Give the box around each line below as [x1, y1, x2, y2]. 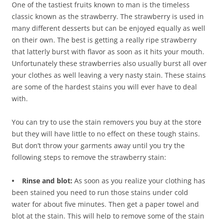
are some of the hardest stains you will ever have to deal [12, 82, 197, 91]
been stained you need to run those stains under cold [12, 187, 188, 197]
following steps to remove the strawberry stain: [12, 152, 166, 162]
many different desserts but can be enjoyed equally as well [12, 23, 205, 33]
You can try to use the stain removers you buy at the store [12, 117, 201, 127]
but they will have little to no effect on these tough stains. [12, 129, 200, 138]
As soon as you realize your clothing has [72, 175, 205, 185]
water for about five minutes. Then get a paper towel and [12, 199, 199, 209]
